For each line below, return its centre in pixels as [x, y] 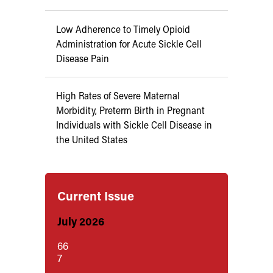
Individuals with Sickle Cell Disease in [134, 125]
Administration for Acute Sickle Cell [129, 44]
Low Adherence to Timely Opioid [123, 29]
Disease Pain [83, 58]
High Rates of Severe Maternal [118, 95]
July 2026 [81, 221]
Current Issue [96, 196]
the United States [92, 139]
